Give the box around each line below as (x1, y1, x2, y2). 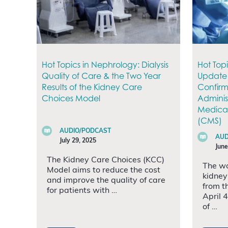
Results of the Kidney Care (42, 81, 142, 92)
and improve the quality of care (47, 176, 165, 185)
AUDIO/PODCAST (60, 128, 111, 134)
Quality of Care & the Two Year (42, 70, 161, 81)
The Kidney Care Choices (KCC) (47, 156, 164, 164)
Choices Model (42, 93, 100, 103)
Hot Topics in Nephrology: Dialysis (42, 59, 168, 70)
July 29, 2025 (60, 137, 96, 144)
